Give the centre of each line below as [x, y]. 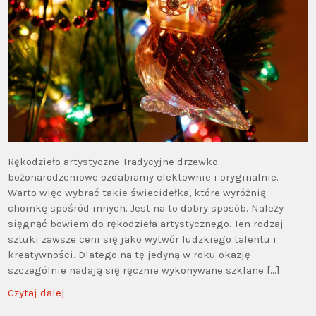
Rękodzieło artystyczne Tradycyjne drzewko [113, 161]
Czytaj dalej [37, 292]
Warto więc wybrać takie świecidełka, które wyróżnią [137, 192]
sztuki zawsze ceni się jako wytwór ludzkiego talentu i [142, 239]
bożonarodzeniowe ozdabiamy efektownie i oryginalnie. [144, 177]
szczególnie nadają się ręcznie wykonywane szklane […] [144, 270]
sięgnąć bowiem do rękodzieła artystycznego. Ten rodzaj [146, 223]
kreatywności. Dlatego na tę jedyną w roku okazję [129, 254]
